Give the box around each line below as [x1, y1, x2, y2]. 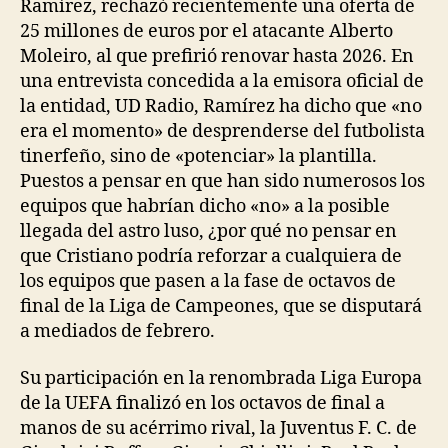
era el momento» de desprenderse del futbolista [20, 119, 425, 143]
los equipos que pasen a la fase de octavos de [20, 269, 396, 293]
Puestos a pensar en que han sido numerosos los [20, 169, 425, 193]
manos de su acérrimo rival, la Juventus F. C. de [20, 417, 417, 440]
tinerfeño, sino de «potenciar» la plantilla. [20, 144, 377, 168]
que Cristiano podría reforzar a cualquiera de [20, 244, 402, 268]
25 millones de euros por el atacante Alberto [20, 19, 393, 43]
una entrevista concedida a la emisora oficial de [20, 69, 424, 93]
